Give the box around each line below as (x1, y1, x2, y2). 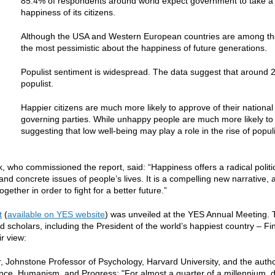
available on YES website (7, 209, 105, 219)
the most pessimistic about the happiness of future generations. (21, 43, 267, 53)
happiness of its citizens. (21, 7, 115, 17)
